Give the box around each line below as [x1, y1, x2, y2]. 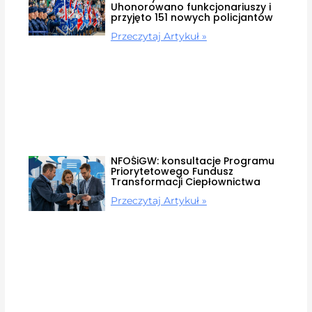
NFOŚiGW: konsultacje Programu [110, 154, 274, 169]
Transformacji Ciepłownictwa [110, 175, 260, 189]
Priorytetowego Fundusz [110, 164, 233, 179]
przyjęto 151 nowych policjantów [110, 10, 273, 25]
